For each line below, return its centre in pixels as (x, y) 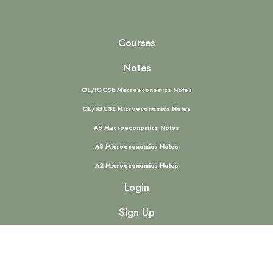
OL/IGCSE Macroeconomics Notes (136, 90)
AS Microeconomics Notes (136, 147)
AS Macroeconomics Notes (136, 128)
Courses (136, 43)
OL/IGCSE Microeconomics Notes (136, 109)
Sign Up (136, 212)
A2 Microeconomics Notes (136, 165)
